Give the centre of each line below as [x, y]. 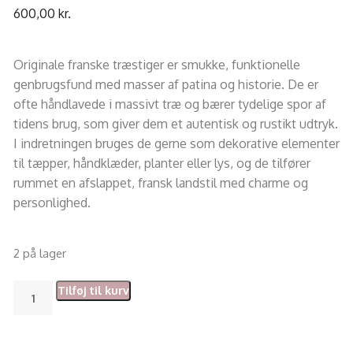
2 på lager [39, 253]
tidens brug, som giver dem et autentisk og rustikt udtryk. [175, 124]
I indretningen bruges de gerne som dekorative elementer [176, 144]
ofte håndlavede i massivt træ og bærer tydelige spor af [169, 104]
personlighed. [52, 203]
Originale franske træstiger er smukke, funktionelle [156, 65]
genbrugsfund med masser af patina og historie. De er [165, 85]
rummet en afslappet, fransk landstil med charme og [160, 183]
